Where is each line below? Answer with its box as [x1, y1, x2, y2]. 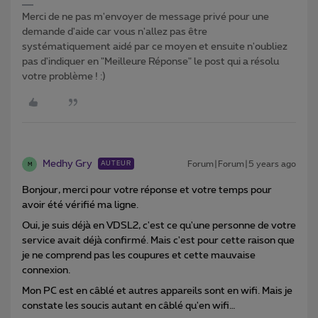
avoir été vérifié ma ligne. [22, 200, 138, 211]
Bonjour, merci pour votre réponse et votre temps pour [22, 185, 272, 196]
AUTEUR [101, 160, 131, 168]
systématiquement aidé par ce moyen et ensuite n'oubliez [22, 42, 287, 53]
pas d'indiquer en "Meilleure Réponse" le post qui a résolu [22, 57, 279, 67]
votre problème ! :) [22, 72, 106, 82]
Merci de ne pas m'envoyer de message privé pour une [22, 12, 269, 23]
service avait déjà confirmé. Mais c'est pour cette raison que [22, 236, 295, 246]
